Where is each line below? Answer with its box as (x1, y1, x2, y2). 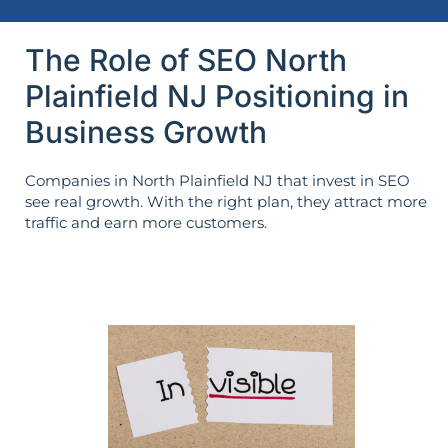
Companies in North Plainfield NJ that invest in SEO (25, 170, 410, 190)
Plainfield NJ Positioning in (25, 77, 409, 114)
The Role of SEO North (25, 41, 347, 78)
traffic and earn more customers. (25, 212, 267, 232)
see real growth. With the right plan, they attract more (25, 191, 427, 211)
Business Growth (25, 113, 267, 150)
